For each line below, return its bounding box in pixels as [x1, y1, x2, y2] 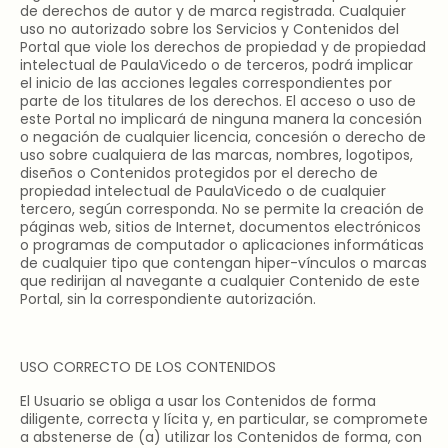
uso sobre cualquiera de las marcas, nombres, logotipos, [20, 145, 413, 165]
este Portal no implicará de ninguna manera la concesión [20, 109, 422, 129]
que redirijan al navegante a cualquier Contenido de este [20, 271, 420, 291]
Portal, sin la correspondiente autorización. [20, 289, 316, 309]
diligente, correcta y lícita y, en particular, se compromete [20, 409, 428, 429]
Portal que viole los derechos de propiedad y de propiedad [20, 37, 426, 57]
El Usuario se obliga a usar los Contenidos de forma [20, 391, 376, 411]
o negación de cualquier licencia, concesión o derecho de [20, 127, 426, 147]
